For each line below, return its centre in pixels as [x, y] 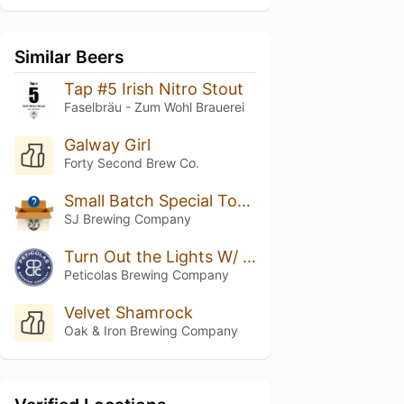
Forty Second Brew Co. [131, 162]
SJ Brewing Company [127, 218]
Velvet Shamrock [128, 312]
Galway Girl [107, 144]
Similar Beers [69, 57]
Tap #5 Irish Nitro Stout [153, 89]
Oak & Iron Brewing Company [151, 330]
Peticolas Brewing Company [146, 274]
